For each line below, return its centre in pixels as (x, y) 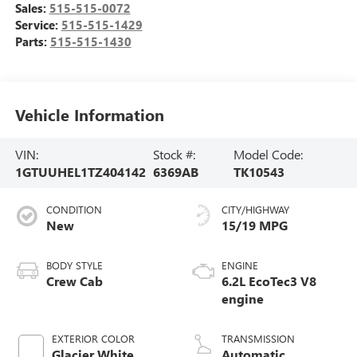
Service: (38, 25)
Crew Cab (74, 281)
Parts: (32, 42)
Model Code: (268, 154)
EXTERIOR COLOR (93, 339)
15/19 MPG (255, 226)
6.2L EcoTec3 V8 (269, 281)
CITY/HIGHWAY (255, 210)
